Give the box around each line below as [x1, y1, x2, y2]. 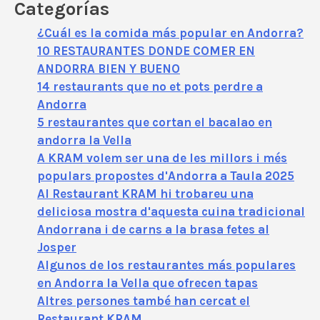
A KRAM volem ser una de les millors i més [37, 151, 287, 166]
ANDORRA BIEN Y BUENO [37, 61, 180, 76]
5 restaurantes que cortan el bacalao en [37, 115, 272, 130]
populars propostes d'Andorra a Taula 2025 [37, 169, 294, 184]
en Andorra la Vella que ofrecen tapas [37, 276, 258, 291]
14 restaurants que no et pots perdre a [37, 79, 263, 94]
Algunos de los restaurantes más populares [37, 258, 296, 273]
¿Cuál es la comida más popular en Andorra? [37, 26, 304, 41]
